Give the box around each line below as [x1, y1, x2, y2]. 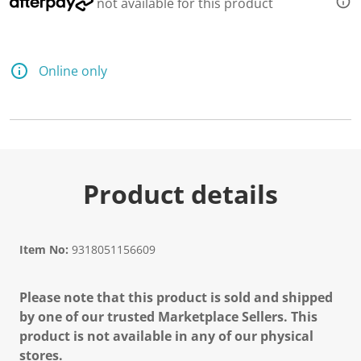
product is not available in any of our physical [19, 327, 313, 345]
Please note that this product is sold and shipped [19, 288, 333, 306]
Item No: [19, 242, 68, 257]
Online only [39, 62, 107, 80]
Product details [83, 176, 278, 211]
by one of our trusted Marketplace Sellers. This [19, 308, 317, 326]
